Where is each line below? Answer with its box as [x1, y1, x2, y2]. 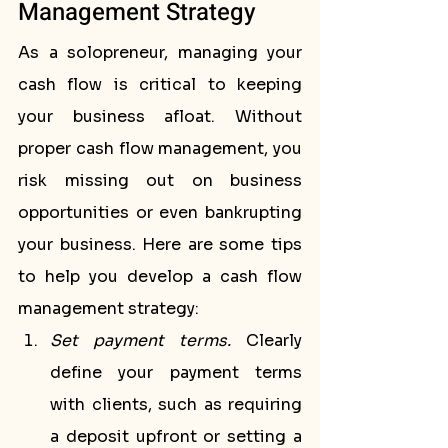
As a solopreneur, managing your [18, 42, 302, 63]
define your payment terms [50, 362, 302, 383]
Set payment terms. [50, 330, 231, 351]
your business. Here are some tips [18, 234, 302, 255]
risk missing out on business [18, 170, 302, 191]
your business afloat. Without [18, 106, 302, 127]
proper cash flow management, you [18, 138, 302, 159]
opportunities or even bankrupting [18, 202, 302, 223]
